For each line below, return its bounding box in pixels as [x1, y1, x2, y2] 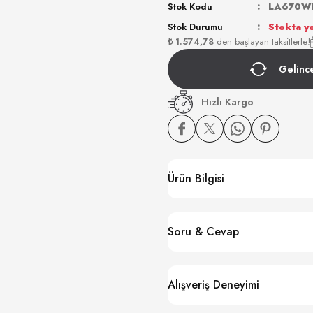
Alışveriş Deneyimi [168, 277, 259, 293]
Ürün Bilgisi [168, 170, 224, 187]
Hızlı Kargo [201, 95, 254, 109]
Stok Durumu [168, 20, 223, 34]
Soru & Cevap [168, 224, 239, 240]
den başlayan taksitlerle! [214, 35, 310, 48]
